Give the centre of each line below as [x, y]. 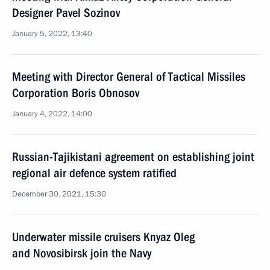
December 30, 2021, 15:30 [59, 194]
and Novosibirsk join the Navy [82, 253]
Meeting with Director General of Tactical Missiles [129, 77]
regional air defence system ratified [94, 173]
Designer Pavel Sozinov [66, 13]
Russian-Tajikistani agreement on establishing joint [133, 157]
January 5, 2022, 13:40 [52, 34]
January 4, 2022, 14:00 [52, 114]
